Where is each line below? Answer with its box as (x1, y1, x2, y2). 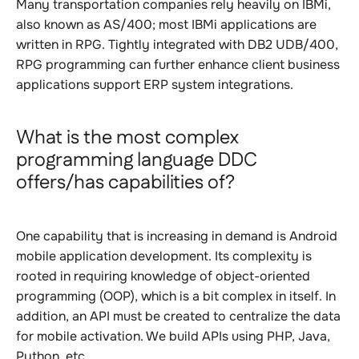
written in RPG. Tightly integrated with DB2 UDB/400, (16, 36, 338, 53)
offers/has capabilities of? (16, 169, 235, 196)
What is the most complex (16, 124, 239, 151)
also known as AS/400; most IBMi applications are (16, 16, 317, 33)
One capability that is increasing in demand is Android (16, 228, 337, 244)
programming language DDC (16, 147, 257, 174)
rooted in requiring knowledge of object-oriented (16, 268, 310, 284)
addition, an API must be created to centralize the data (16, 308, 341, 325)
